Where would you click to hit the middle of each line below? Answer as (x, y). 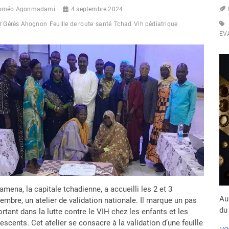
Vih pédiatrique (156, 24)
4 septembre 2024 (97, 9)
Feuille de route (71, 24)
